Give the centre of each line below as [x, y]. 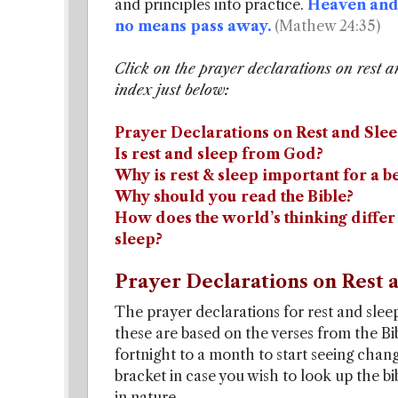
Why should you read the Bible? [234, 196]
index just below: [172, 90]
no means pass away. [193, 26]
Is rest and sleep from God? [219, 154]
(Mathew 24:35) [327, 26]
